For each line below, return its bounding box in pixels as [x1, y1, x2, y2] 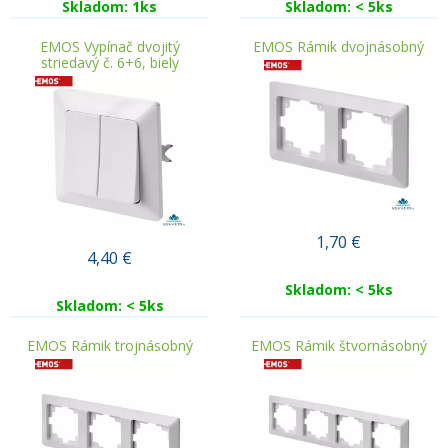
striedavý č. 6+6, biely [40, 53, 179, 72]
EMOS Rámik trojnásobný [26, 336, 193, 355]
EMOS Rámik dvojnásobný [253, 37, 424, 56]
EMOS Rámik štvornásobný [250, 336, 427, 355]
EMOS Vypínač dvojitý [39, 37, 180, 56]
